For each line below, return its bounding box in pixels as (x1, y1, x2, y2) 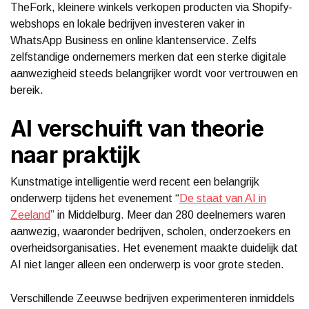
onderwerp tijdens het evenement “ (10, 192, 179, 204)
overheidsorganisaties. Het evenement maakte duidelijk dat (10, 241, 298, 254)
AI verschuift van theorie (10, 114, 264, 142)
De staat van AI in (179, 192, 266, 204)
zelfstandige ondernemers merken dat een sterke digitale (10, 50, 286, 63)
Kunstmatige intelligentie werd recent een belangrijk (10, 175, 259, 188)
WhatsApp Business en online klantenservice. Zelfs (10, 34, 257, 46)
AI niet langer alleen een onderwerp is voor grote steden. (10, 258, 284, 270)
